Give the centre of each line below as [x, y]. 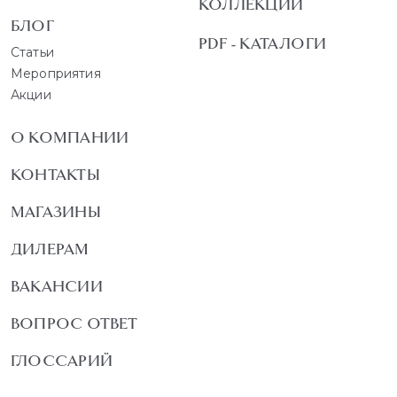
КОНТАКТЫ [55, 174]
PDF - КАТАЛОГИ [263, 43]
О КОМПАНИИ [70, 137]
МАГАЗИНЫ [56, 211]
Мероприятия [56, 73]
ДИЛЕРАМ [50, 249]
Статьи [32, 52]
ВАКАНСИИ [57, 286]
